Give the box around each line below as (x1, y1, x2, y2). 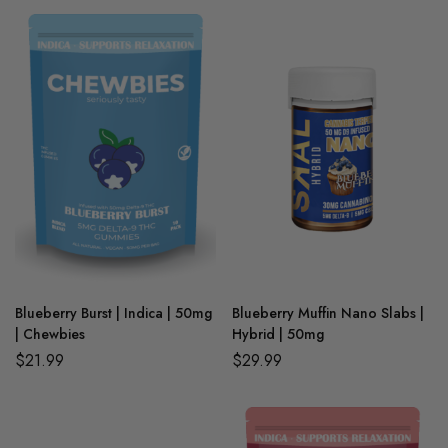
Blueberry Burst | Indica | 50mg (15, 303, 212, 323)
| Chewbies (15, 324, 85, 344)
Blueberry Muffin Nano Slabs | (232, 303, 424, 323)
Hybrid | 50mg (232, 324, 324, 344)
